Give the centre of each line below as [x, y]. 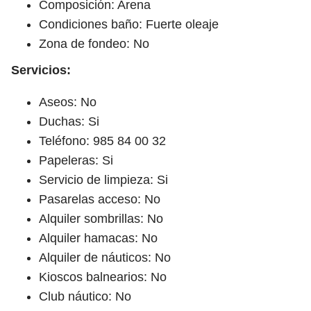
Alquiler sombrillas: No [101, 218]
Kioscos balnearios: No [103, 277]
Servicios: [41, 70]
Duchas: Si [69, 121]
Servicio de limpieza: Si [103, 179]
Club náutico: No [85, 296]
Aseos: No [68, 102]
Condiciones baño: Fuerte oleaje [129, 24]
